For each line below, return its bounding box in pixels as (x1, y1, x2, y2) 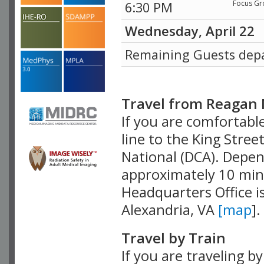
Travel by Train (121, 227, 226, 247)
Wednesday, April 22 (125, 21, 255, 40)
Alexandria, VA (121, 200, 218, 219)
